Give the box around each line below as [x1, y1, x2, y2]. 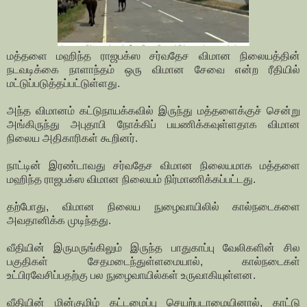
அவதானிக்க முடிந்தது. [7, 214, 111, 227]
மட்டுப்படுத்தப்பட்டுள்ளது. [7, 77, 120, 90]
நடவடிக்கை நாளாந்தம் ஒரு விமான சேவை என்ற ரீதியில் [7, 64, 300, 76]
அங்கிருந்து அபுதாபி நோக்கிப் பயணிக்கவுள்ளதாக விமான [7, 119, 300, 131]
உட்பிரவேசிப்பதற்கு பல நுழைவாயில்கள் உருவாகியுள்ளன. [7, 269, 256, 282]
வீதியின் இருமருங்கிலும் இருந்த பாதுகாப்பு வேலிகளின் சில [7, 242, 300, 254]
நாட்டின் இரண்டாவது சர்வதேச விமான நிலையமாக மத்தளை [7, 160, 300, 172]
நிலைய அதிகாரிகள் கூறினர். [7, 132, 138, 145]
